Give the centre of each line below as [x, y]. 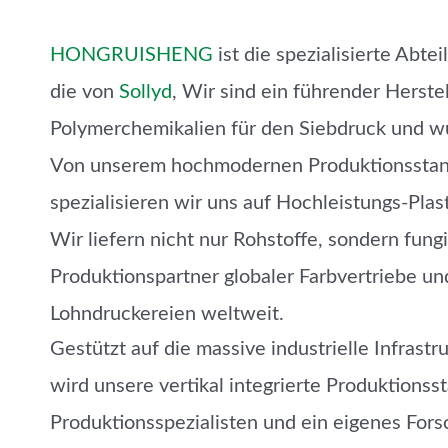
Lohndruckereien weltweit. [167, 314]
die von [84, 92]
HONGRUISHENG [131, 55]
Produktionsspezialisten [154, 423]
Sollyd [145, 92]
